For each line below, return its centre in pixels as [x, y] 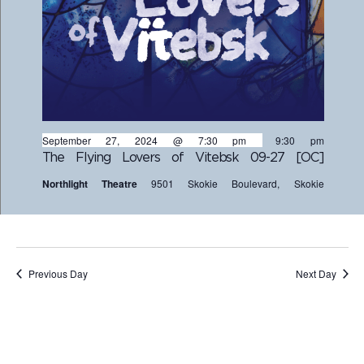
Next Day [316, 273]
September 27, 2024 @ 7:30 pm [144, 140]
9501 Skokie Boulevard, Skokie [237, 183]
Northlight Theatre [96, 184]
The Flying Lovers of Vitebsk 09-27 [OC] [183, 158]
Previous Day [58, 273]
